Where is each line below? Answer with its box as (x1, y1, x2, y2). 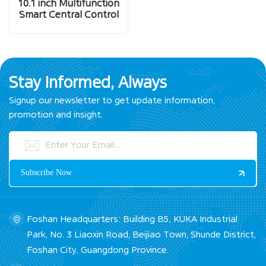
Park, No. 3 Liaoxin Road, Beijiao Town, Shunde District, (27, 229, 256, 239)
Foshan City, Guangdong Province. (27, 245, 169, 255)
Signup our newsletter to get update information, (9, 95, 215, 105)
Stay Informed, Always (9, 74, 167, 91)
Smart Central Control (18, 9, 119, 21)
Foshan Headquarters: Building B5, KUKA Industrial (27, 214, 237, 224)
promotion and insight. (9, 109, 103, 119)
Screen (53, 21, 84, 32)
